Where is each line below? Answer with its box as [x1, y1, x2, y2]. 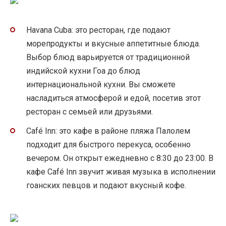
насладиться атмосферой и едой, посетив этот [26, 93, 201, 103]
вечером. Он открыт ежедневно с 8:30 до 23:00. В [26, 153, 213, 163]
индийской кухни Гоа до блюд [26, 66, 140, 76]
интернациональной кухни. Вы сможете [26, 79, 176, 89]
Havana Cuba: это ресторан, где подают [26, 25, 171, 35]
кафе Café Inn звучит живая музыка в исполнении [26, 167, 215, 177]
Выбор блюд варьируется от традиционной [26, 52, 190, 62]
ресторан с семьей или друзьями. [26, 106, 153, 117]
